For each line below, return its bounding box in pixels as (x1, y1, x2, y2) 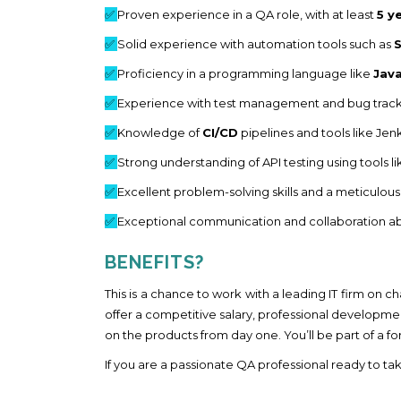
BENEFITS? (105, 251, 204, 273)
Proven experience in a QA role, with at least (117, 6, 377, 21)
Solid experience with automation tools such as (117, 36, 394, 51)
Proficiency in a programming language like (117, 65, 373, 81)
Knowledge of (117, 124, 202, 140)
